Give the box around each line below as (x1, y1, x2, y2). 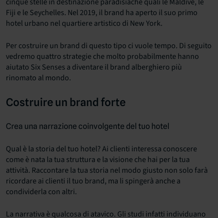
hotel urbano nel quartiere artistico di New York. (6, 18, 163, 29)
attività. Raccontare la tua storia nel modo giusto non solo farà (6, 165, 208, 176)
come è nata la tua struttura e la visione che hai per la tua (6, 154, 190, 165)
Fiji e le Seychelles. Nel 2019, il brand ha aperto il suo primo (6, 7, 198, 18)
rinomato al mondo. (6, 73, 71, 84)
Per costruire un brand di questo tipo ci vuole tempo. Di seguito (6, 40, 212, 52)
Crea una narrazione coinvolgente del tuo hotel (6, 122, 169, 131)
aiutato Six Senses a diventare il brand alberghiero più (6, 62, 182, 73)
